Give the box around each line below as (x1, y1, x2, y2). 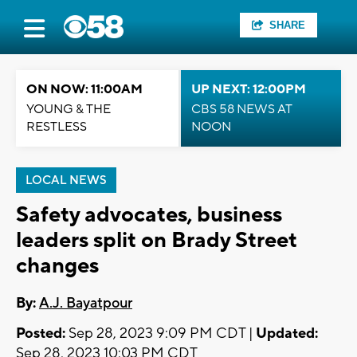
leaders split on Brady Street (16, 226, 297, 254)
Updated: (256, 324, 318, 343)
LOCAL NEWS (25, 173, 107, 188)
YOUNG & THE (26, 101, 111, 117)
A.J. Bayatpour (39, 294, 132, 313)
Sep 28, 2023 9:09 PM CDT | (65, 324, 256, 343)
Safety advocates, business (16, 201, 282, 229)
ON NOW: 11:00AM (26, 81, 143, 97)
